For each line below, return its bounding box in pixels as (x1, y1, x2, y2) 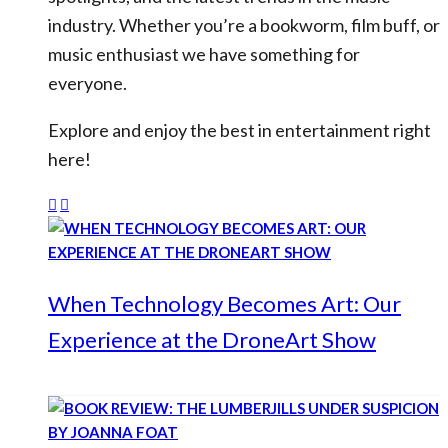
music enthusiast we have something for (48, 43, 360, 65)
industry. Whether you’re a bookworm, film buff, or (48, 14, 440, 36)
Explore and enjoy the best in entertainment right (48, 119, 431, 141)
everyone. (48, 72, 127, 94)
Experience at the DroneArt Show (48, 326, 376, 353)
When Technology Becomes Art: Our (48, 290, 401, 317)
